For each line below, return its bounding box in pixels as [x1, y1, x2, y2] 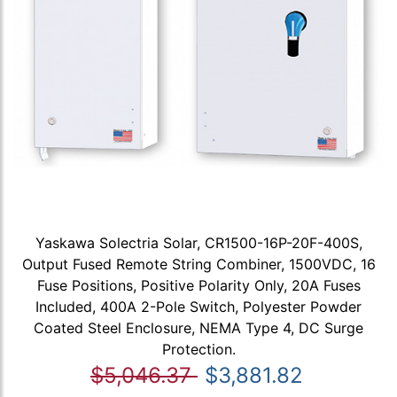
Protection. [161, 339, 236, 358]
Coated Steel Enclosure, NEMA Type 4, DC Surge [34, 318, 363, 337]
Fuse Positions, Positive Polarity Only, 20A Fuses [36, 276, 361, 294]
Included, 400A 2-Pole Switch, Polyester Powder [35, 297, 362, 315]
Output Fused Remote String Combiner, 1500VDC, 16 [21, 254, 376, 273]
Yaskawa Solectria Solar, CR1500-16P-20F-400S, [35, 233, 362, 252]
